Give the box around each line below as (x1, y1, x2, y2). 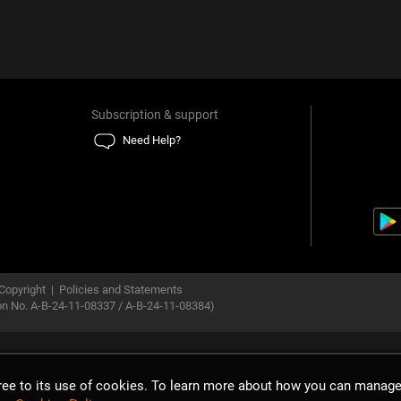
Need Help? (123, 133, 182, 147)
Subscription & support (91, 107, 219, 122)
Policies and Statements (59, 283, 183, 296)
